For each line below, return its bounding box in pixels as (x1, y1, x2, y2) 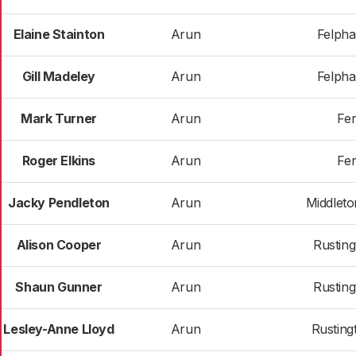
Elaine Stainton (13, 26, 105, 42)
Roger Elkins (21, 153, 96, 168)
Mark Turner (21, 110, 97, 126)
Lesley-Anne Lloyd (3, 321, 114, 337)
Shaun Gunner (15, 279, 103, 295)
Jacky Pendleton (8, 195, 110, 211)
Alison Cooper (16, 237, 102, 253)
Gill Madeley (21, 68, 96, 84)
